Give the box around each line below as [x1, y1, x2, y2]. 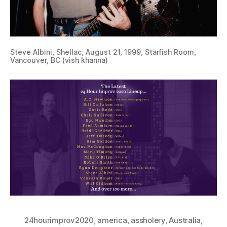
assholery [131, 215, 165, 225]
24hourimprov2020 [24, 215, 94, 225]
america [97, 215, 127, 225]
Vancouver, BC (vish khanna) [10, 55, 108, 64]
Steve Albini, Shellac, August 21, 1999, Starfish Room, [10, 47, 196, 56]
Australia [169, 215, 201, 225]
